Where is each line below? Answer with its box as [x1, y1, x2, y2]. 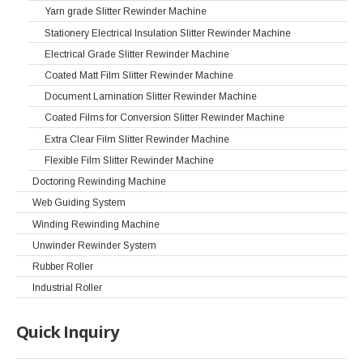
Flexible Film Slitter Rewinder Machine [45, 154, 214, 166]
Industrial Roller [32, 282, 102, 294]
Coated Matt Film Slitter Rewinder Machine [45, 69, 233, 81]
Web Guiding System [32, 197, 126, 209]
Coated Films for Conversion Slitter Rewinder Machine [45, 112, 284, 124]
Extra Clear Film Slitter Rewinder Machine [45, 133, 229, 145]
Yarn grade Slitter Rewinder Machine [45, 6, 207, 18]
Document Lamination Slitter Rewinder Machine [45, 91, 257, 103]
